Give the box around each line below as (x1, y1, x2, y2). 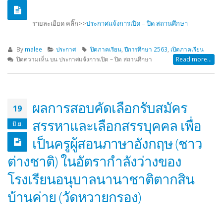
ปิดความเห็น (16, 55, 50, 63)
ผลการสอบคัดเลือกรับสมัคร (32, 98, 187, 117)
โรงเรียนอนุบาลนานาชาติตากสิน (7, 169, 194, 188)
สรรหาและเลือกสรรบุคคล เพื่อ (32, 115, 201, 135)
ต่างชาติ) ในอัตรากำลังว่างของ (7, 151, 181, 170)
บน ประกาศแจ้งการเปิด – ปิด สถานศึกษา (50, 55, 152, 63)
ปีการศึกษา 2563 (124, 45, 168, 53)
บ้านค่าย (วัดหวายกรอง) (7, 187, 141, 206)
